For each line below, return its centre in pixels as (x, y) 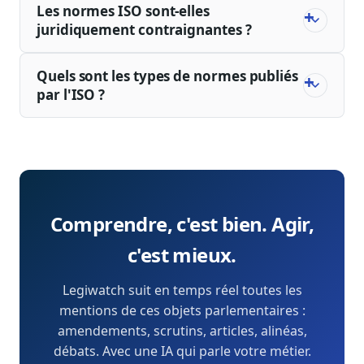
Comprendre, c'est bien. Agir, (182, 224)
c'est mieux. (182, 255)
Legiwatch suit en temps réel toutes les (182, 290)
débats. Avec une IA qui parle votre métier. (182, 351)
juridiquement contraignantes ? (144, 30)
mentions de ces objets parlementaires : (182, 311)
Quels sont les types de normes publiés (167, 76)
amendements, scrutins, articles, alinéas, (182, 331)
